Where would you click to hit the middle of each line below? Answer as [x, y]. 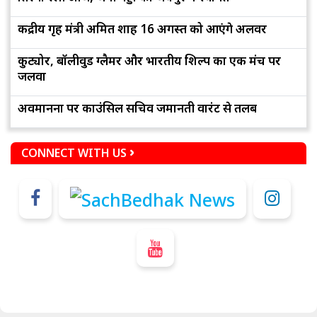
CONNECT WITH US [74, 153]
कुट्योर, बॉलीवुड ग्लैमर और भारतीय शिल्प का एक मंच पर [149, 61]
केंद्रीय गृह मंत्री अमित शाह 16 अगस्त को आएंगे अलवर [142, 29]
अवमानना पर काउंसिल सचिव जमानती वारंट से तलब [137, 108]
